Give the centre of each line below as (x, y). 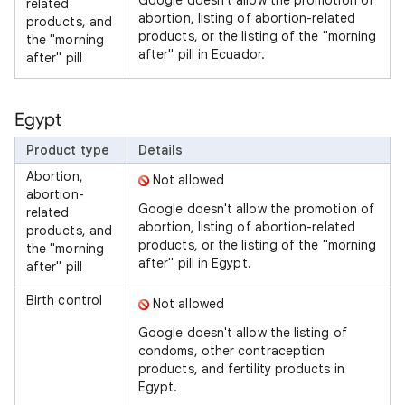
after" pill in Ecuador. (202, 54)
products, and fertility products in (241, 369)
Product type (68, 150)
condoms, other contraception (232, 351)
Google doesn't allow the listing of (243, 333)
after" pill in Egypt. (195, 263)
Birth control (65, 300)
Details (161, 150)
